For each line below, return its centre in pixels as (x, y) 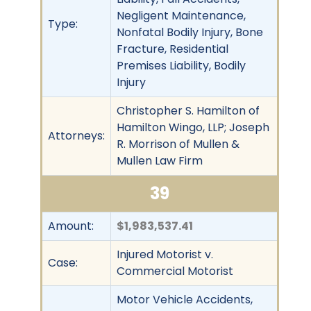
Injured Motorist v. (165, 254)
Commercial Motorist (175, 271)
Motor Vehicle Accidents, (185, 299)
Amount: (71, 226)
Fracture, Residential (173, 49)
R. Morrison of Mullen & (178, 144)
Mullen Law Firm (160, 160)
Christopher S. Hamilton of (188, 110)
